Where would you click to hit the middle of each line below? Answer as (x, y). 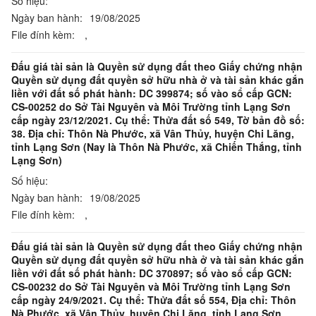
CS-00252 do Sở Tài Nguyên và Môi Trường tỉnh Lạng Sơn (151, 107)
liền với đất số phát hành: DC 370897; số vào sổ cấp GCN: (152, 273)
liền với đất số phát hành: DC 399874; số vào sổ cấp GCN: (152, 93)
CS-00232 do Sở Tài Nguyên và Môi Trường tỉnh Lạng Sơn (151, 286)
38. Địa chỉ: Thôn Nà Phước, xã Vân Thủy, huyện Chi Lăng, (153, 133)
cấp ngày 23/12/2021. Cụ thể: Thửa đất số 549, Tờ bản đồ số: (158, 120)
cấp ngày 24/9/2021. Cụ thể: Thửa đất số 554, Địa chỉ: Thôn (154, 300)
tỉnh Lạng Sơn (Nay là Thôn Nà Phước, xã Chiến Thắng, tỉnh (157, 147)
